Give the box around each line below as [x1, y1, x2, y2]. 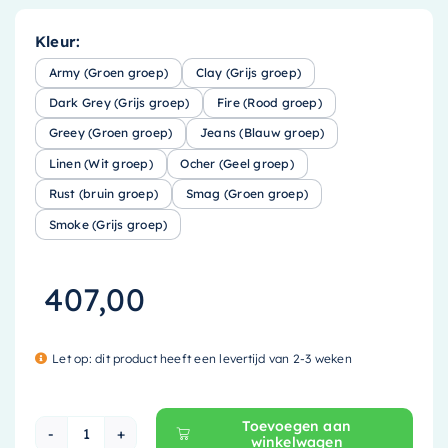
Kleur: [34, 31, 81, 51]
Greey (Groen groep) [48, 125, 173, 141]
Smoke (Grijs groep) [48, 216, 168, 232]
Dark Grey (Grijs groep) [48, 95, 190, 111]
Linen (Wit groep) [48, 155, 153, 171]
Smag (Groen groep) [185, 186, 309, 202]
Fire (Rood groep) [216, 95, 322, 111]
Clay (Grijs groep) [195, 64, 302, 80]
